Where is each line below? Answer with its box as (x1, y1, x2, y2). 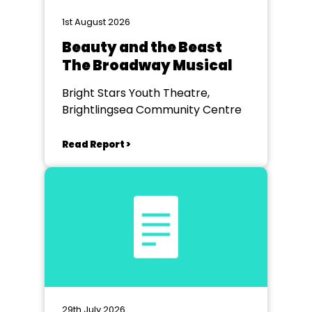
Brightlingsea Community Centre (62, 102, 242, 118)
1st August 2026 (62, 15, 130, 29)
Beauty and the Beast (62, 38, 222, 57)
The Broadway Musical (62, 56, 233, 75)
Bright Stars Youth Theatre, (62, 85, 210, 101)
